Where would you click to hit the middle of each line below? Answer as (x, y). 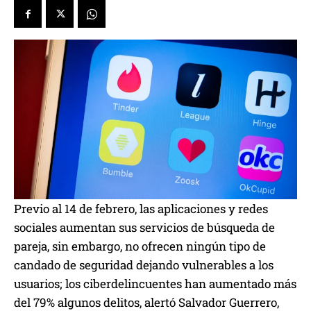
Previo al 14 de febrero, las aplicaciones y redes (141, 208)
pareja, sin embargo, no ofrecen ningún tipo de (140, 246)
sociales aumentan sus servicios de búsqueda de (144, 227)
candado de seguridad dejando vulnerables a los (144, 264)
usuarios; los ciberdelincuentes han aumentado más (155, 283)
